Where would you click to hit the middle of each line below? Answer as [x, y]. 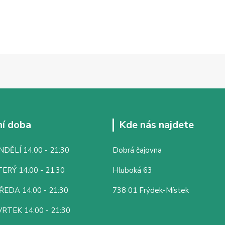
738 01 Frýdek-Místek [151, 190]
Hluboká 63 [132, 170]
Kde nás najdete [156, 125]
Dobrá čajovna [137, 150]
